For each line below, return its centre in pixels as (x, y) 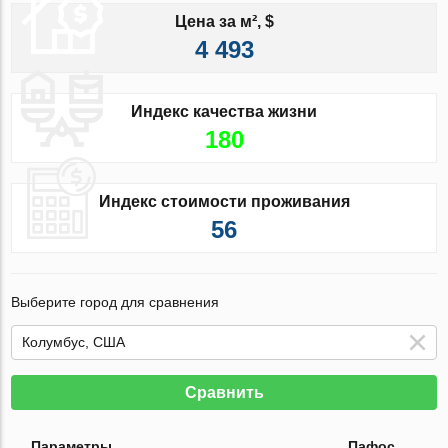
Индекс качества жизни (224, 111)
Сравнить (224, 392)
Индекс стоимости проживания (224, 201)
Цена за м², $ (224, 21)
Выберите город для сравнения (115, 301)
